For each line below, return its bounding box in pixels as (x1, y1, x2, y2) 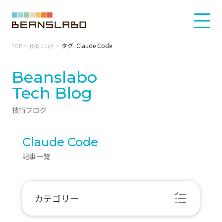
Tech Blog (12, 83, 92, 103)
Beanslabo (12, 67, 102, 87)
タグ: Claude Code (61, 41, 112, 50)
